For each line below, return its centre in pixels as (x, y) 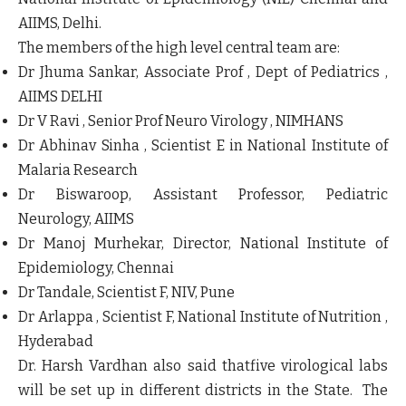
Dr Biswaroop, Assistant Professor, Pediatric (203, 194)
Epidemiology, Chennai (96, 267)
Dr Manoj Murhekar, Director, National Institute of (203, 243)
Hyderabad (56, 341)
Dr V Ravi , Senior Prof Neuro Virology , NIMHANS (181, 121)
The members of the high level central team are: (179, 47)
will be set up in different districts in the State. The (203, 390)
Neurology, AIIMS (76, 218)
